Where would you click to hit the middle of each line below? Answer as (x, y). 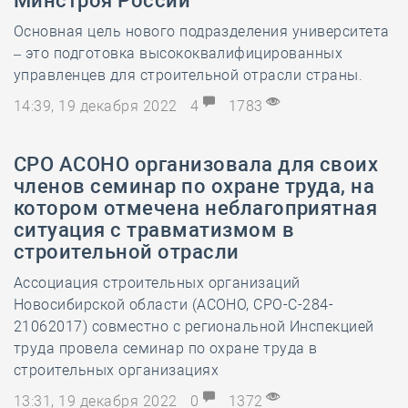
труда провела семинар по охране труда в (166, 348)
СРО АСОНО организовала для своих (196, 164)
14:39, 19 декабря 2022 (98, 106)
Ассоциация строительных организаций (157, 283)
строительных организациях (116, 370)
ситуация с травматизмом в (154, 230)
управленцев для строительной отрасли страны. (189, 75)
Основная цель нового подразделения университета (202, 31)
